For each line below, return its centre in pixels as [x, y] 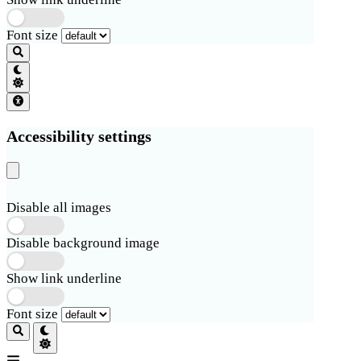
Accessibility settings [79, 136]
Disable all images [59, 208]
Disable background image [83, 243]
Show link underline [64, 279]
